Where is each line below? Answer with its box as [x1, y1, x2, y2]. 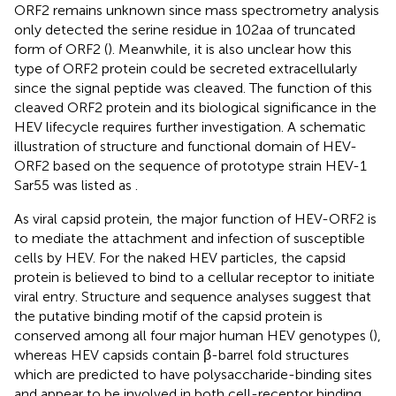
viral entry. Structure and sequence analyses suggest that [14, 287, 371, 305]
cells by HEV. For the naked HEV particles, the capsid [14, 248, 346, 266]
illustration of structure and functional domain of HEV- [14, 137, 357, 155]
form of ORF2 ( [14, 40, 108, 57]
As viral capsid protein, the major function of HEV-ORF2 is [14, 209, 377, 227]
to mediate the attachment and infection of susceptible [14, 229, 365, 247]
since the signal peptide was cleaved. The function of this [14, 79, 372, 96]
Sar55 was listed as [14, 176, 135, 194]
